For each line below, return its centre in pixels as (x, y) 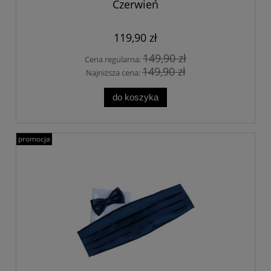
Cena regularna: (114, 59)
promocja (34, 139)
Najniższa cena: (114, 73)
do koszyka (135, 97)
